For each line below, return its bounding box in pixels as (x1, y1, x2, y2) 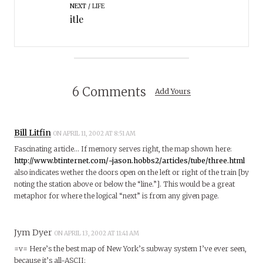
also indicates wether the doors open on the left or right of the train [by (14, 167, 249, 177)
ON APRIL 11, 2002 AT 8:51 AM (53, 129, 137, 137)
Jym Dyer (14, 227, 52, 238)
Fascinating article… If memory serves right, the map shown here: (14, 144, 232, 153)
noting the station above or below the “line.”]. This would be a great (14, 179, 235, 188)
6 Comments (72, 84, 147, 99)
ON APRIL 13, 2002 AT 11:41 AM (54, 229, 140, 237)
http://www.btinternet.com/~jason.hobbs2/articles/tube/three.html (14, 156, 245, 165)
